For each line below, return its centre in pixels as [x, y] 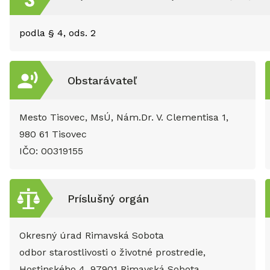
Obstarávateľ [102, 80]
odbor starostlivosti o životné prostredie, [112, 252]
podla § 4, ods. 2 [58, 33]
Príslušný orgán [108, 198]
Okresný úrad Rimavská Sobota [92, 235]
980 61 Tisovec [53, 134]
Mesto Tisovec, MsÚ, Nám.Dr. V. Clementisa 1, [124, 117]
